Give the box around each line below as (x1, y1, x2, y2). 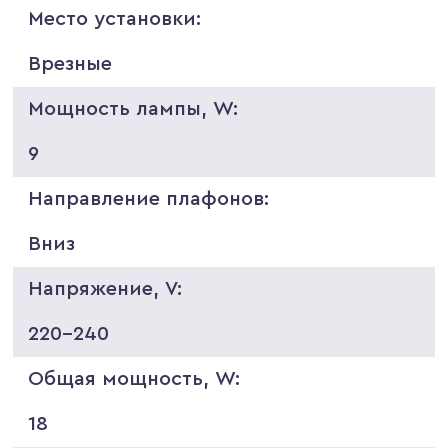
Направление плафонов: (28, 188, 270, 209)
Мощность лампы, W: (28, 98, 239, 119)
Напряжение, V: (28, 278, 183, 299)
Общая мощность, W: (28, 368, 241, 389)
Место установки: (28, 8, 202, 29)
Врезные (28, 53, 113, 74)
